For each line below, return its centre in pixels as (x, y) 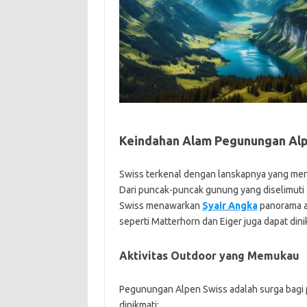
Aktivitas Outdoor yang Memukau (209, 255)
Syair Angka (230, 205)
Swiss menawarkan (160, 205)
